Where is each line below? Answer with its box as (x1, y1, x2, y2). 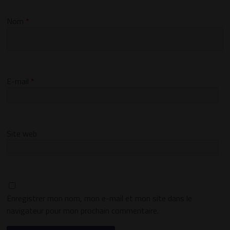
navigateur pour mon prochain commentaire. (7, 204, 159, 217)
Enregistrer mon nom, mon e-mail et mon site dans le (7, 192, 193, 205)
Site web (7, 127, 37, 140)
